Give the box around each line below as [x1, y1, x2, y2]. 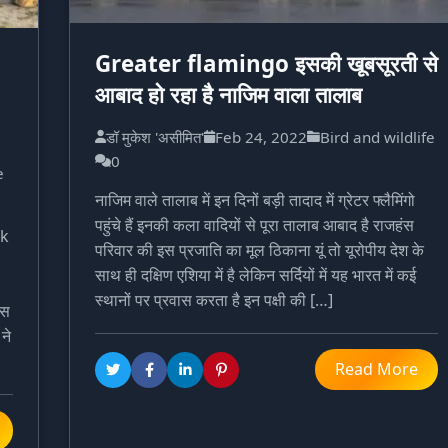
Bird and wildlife [320, 127, 435, 148]
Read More [335, 358, 418, 381]
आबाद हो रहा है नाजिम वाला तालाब [95, 79, 362, 111]
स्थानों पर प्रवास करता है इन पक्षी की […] [95, 289, 333, 312]
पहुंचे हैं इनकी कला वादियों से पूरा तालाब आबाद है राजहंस [95, 214, 414, 237]
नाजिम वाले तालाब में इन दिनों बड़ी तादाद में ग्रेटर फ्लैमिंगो [95, 189, 415, 212]
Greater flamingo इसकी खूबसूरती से [95, 48, 438, 80]
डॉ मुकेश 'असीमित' [106, 127, 204, 148]
